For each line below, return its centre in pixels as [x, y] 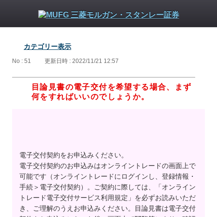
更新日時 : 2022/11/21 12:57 [82, 61]
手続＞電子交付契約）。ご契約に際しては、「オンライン [108, 187]
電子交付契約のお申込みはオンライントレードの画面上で [108, 166]
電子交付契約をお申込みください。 [74, 155]
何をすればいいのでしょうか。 [91, 97]
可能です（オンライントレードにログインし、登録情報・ [108, 177]
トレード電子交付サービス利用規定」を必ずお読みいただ [108, 198]
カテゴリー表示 [47, 46]
